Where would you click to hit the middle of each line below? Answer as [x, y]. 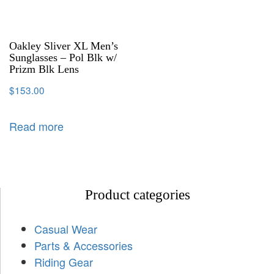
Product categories [137, 195]
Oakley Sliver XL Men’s [64, 46]
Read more [36, 126]
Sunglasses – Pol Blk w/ [63, 57]
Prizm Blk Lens [44, 69]
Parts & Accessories [83, 246]
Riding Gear [64, 262]
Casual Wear [66, 229]
